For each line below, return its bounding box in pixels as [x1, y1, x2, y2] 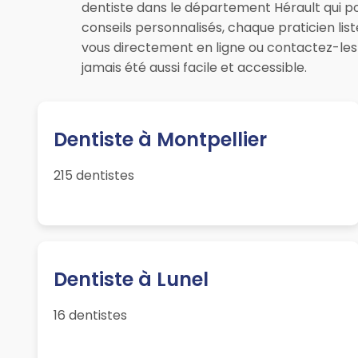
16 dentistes [54, 306, 128, 325]
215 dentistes [54, 166, 135, 185]
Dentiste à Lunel [54, 266, 209, 293]
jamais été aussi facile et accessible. [82, 58, 307, 78]
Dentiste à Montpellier [54, 126, 268, 153]
